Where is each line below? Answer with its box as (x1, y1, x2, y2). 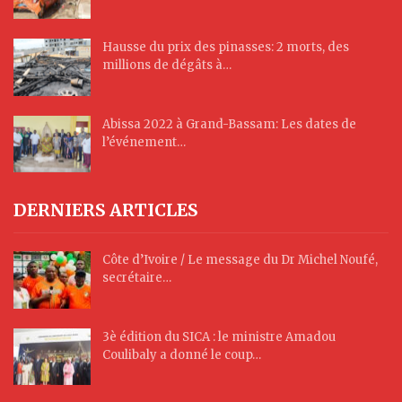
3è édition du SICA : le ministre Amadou (102, 328, 336, 345)
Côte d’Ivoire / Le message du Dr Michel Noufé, (102, 251, 378, 267)
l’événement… (102, 134, 186, 150)
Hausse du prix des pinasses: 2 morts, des (102, 39, 349, 55)
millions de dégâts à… (102, 57, 232, 73)
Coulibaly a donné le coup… (102, 346, 261, 363)
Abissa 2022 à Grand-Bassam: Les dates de (102, 116, 356, 132)
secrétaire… (102, 269, 171, 285)
